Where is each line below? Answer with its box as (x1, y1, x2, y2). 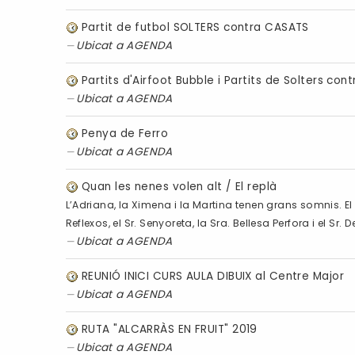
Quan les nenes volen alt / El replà (81, 178, 277, 194)
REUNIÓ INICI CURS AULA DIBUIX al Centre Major (81, 268, 344, 284)
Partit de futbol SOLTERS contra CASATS (81, 19, 309, 35)
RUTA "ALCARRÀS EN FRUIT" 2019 (81, 321, 258, 337)
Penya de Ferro (81, 125, 169, 141)
